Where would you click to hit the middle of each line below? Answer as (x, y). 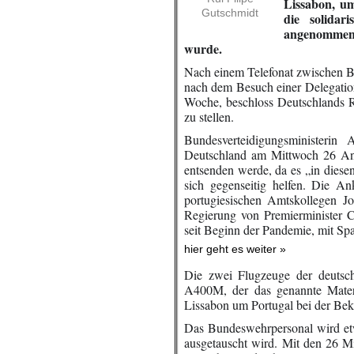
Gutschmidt (230, 13)
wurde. (203, 49)
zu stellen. (209, 117)
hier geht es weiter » (235, 249)
